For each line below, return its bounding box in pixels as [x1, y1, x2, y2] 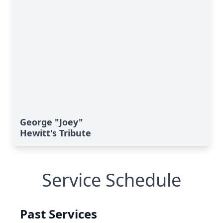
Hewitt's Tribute [20, 127, 91, 139]
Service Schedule [42, 168, 181, 192]
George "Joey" [20, 116, 83, 128]
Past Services [20, 206, 97, 222]
